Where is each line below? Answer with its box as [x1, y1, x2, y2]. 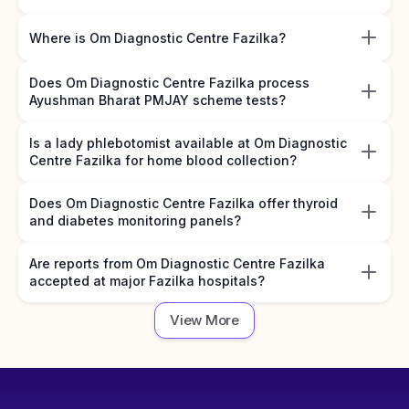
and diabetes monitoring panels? [29, 213, 241, 228]
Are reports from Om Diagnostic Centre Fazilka [29, 256, 325, 271]
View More [170, 311, 239, 329]
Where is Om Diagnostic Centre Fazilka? [29, 29, 286, 46]
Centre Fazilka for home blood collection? [29, 152, 297, 168]
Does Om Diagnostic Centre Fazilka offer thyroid [29, 195, 338, 211]
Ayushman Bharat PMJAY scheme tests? [29, 92, 286, 108]
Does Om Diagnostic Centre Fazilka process [29, 75, 309, 90]
